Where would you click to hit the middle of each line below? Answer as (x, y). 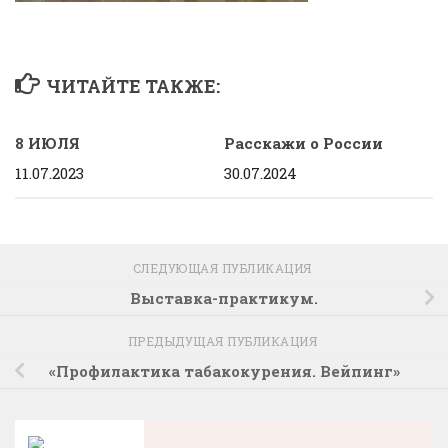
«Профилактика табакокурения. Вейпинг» (224, 371)
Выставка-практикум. (224, 298)
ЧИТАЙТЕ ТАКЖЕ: (132, 86)
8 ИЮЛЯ (47, 143)
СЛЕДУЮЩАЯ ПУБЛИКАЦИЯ (224, 268)
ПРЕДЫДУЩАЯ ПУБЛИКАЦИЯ (224, 341)
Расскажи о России (303, 143)
